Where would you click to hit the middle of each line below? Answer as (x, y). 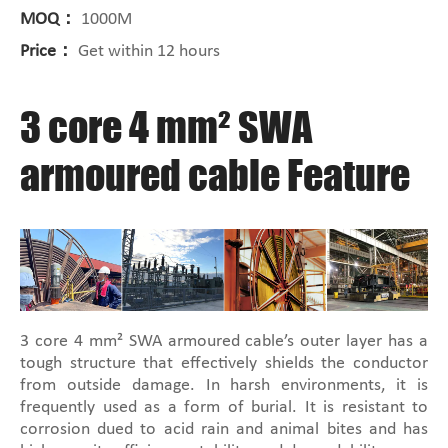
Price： (47, 52)
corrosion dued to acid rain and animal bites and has (224, 430)
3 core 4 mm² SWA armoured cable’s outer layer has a (224, 342)
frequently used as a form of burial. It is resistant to (224, 408)
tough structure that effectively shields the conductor (224, 364)
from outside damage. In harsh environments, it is (224, 386)
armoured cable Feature (215, 175)
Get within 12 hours (147, 52)
